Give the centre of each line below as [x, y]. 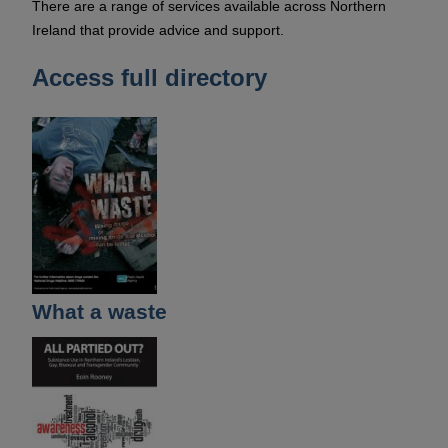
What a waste [99, 311]
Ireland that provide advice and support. [158, 29]
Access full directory [149, 77]
